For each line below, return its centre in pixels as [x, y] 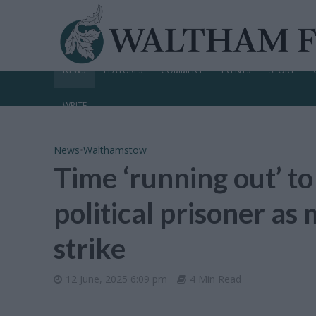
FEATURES [123, 70]
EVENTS [236, 70]
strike [89, 248]
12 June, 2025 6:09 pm [116, 279]
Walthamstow [115, 150]
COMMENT [182, 70]
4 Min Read [215, 279]
